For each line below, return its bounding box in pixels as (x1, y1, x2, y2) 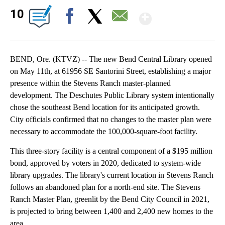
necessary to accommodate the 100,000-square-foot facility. (10, 127, 197, 136)
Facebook (58, 30, 85, 38)
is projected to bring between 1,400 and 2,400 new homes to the (10, 207, 213, 216)
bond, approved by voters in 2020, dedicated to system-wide (10, 159, 201, 168)
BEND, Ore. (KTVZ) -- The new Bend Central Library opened (10, 55, 212, 64)
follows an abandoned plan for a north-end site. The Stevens (10, 183, 200, 192)
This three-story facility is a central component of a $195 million (10, 147, 212, 156)
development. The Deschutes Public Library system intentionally (10, 91, 214, 100)
